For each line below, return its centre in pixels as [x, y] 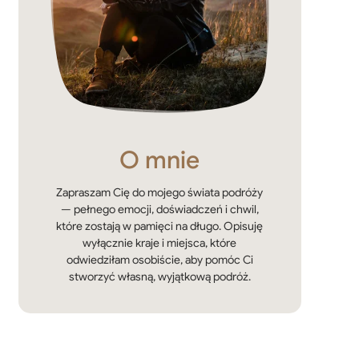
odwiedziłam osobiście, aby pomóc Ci [159, 260]
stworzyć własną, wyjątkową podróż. [159, 277]
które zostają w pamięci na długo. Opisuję [160, 226]
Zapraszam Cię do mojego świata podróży [160, 193]
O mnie [160, 161]
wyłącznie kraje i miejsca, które [160, 243]
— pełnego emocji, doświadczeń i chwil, [159, 210]
